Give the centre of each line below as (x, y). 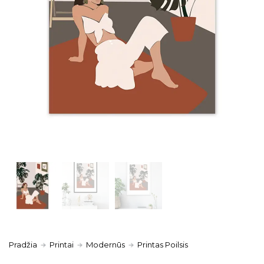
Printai (62, 244)
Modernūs (105, 244)
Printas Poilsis (163, 244)
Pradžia (23, 244)
